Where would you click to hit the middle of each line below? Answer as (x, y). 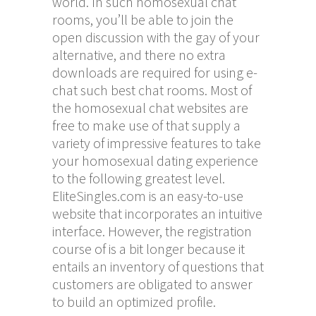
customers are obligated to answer (152, 284)
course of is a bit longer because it (148, 248)
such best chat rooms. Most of (165, 90)
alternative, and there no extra (139, 54)
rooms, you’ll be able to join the (143, 19)
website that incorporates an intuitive (157, 213)
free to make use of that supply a (146, 125)
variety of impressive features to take (157, 142)
